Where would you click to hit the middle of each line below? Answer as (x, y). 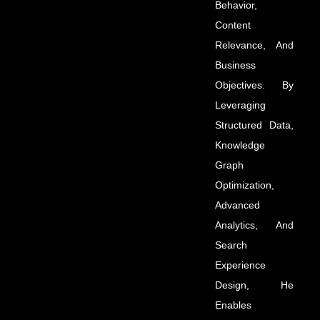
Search (231, 245)
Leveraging (240, 105)
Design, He (254, 285)
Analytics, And (254, 225)
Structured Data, (254, 125)
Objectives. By (254, 85)
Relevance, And (254, 45)
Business (235, 65)
